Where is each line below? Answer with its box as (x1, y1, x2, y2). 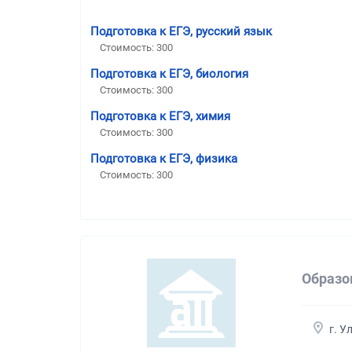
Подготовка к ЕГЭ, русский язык (90, 24, 272, 38)
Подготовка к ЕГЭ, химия (90, 108, 230, 123)
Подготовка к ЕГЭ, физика (90, 151, 237, 166)
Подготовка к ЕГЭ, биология (90, 66, 248, 81)
